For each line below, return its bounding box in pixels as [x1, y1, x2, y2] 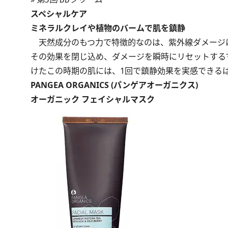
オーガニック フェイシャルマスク [31, 94, 155, 105]
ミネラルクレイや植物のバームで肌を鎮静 [31, 22, 185, 34]
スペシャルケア [31, 8, 87, 19]
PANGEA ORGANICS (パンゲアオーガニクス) [31, 79, 198, 91]
